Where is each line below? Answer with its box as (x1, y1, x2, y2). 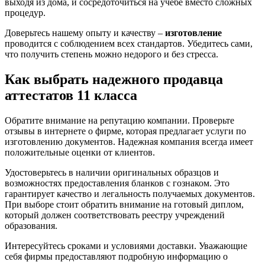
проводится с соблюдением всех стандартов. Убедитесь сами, (5, 38, 253, 49)
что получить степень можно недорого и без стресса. (5, 49, 218, 59)
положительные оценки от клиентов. (5, 147, 155, 157)
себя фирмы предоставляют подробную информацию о (5, 251, 228, 261)
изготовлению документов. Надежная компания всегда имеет (5, 136, 253, 147)
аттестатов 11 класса (5, 87, 137, 103)
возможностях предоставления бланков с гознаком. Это (5, 177, 230, 188)
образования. (5, 220, 57, 231)
